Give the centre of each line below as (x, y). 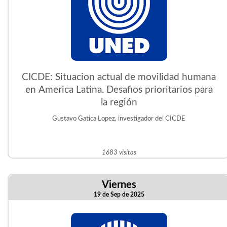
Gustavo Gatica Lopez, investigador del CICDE (119, 119)
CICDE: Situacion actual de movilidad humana (119, 77)
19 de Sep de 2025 (119, 195)
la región (119, 103)
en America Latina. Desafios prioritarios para (119, 90)
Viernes (119, 185)
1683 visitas (119, 153)
